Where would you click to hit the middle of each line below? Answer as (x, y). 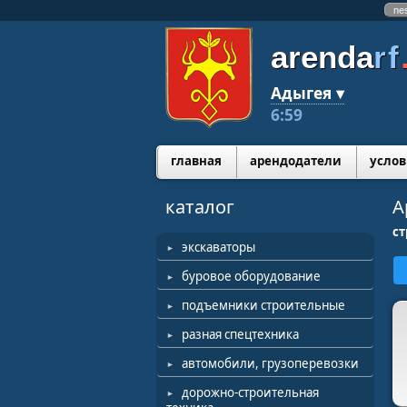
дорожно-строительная (250, 392)
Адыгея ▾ (308, 93)
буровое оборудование (251, 276)
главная (196, 161)
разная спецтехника (240, 334)
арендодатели (296, 161)
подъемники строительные (263, 305)
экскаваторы (218, 247)
